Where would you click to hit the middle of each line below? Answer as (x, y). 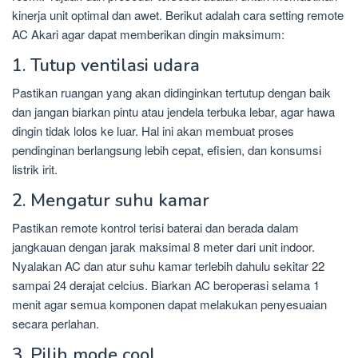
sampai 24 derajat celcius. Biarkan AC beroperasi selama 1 (166, 284)
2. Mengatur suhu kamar (111, 200)
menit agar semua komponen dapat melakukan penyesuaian (169, 304)
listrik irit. (35, 169)
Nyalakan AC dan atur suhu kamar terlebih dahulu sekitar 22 (168, 265)
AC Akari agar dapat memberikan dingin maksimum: (148, 34)
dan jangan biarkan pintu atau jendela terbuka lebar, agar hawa (173, 111)
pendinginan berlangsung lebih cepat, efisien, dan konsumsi (167, 149)
